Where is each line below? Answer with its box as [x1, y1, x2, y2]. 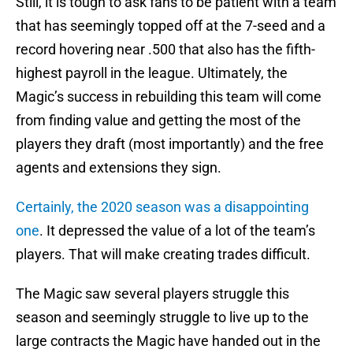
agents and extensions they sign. [16, 159, 221, 176]
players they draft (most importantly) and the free [16, 136, 324, 153]
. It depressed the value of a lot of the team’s [39, 222, 315, 240]
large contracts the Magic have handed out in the [16, 333, 321, 350]
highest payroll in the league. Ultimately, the [16, 65, 288, 82]
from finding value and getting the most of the [16, 112, 301, 129]
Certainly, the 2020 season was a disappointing [16, 199, 309, 216]
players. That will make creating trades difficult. [16, 246, 310, 263]
